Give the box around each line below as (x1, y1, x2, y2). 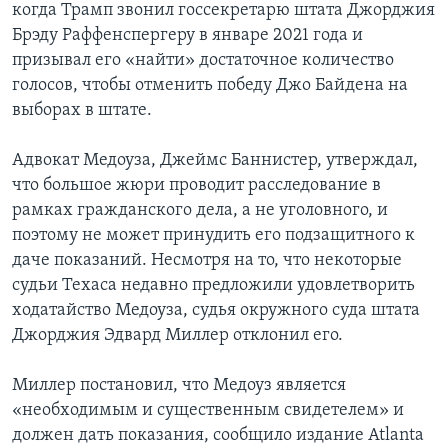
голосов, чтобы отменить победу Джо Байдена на (12, 76, 408, 96)
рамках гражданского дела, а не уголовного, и (12, 201, 388, 221)
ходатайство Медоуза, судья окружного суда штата (12, 301, 420, 321)
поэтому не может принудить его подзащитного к (12, 226, 415, 246)
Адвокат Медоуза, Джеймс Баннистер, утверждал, (12, 151, 418, 171)
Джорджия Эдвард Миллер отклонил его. (12, 326, 343, 346)
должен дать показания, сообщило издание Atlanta (12, 426, 424, 446)
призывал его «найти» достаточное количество (12, 51, 394, 71)
